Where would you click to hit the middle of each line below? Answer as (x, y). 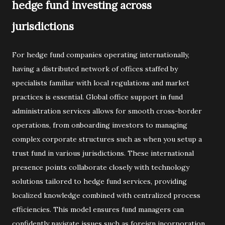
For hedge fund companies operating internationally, (101, 55)
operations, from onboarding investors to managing (100, 125)
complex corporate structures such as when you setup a (107, 139)
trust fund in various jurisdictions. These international (103, 153)
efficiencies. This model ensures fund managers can (98, 209)
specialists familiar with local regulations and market (101, 83)
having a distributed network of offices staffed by (95, 69)
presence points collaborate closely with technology (101, 167)
